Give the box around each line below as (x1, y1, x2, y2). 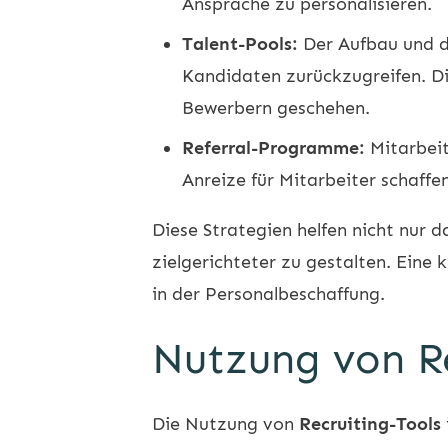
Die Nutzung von (152, 412, 299, 435)
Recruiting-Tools (299, 412, 441, 435)
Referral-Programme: (182, 136, 365, 159)
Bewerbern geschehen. (182, 96, 370, 119)
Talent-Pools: (182, 32, 298, 55)
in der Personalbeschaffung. (152, 282, 385, 305)
